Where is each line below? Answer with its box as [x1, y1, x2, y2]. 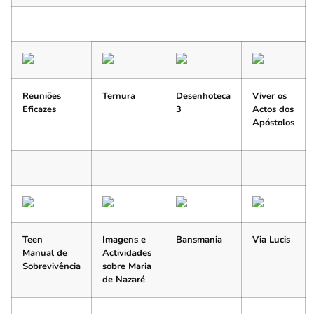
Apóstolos [252, 116, 294, 129]
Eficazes [22, 102, 56, 116]
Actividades [102, 246, 151, 259]
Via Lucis [252, 233, 290, 246]
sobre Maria [102, 259, 151, 273]
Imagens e [102, 233, 146, 246]
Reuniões [22, 89, 61, 102]
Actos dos [252, 102, 294, 116]
